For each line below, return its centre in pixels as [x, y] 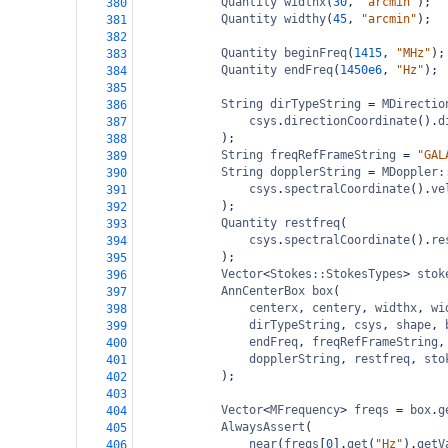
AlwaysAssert [263, 427]
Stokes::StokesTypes [336, 274]
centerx [273, 308]
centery [336, 308]
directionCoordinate [350, 121]
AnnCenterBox [263, 291]
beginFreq [315, 53]
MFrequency [305, 410]
